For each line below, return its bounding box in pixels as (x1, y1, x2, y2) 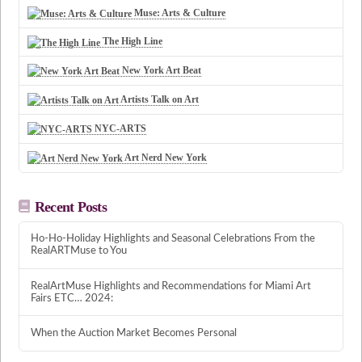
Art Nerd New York (123, 151, 208, 163)
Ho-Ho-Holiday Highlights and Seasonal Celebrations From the (30, 233, 315, 245)
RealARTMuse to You (30, 245, 127, 257)
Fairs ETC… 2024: (30, 292, 113, 304)
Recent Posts (34, 198, 107, 215)
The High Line (100, 36, 163, 48)
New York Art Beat (120, 65, 202, 77)
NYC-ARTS (92, 122, 147, 134)
